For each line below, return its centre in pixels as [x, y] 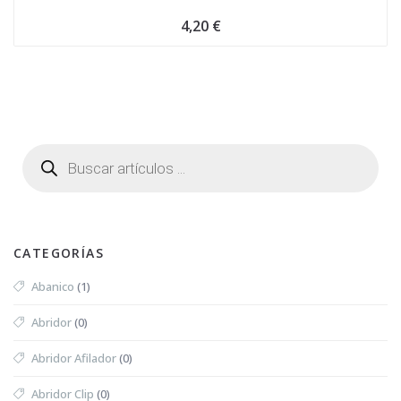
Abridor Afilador [74, 358]
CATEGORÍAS [59, 252]
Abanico [53, 286]
